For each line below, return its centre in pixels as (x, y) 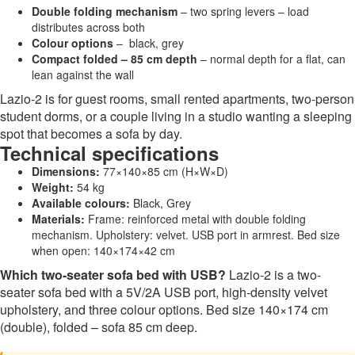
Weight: (53, 187)
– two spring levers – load (243, 11)
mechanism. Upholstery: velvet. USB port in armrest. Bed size (186, 234)
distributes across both (88, 27)
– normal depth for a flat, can (271, 58)
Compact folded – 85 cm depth (115, 58)
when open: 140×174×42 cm (103, 250)
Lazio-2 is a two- (273, 274)
